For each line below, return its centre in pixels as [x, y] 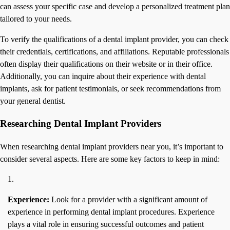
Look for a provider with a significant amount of [128, 200]
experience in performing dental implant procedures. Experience [111, 212]
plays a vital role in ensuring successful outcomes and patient [106, 224]
